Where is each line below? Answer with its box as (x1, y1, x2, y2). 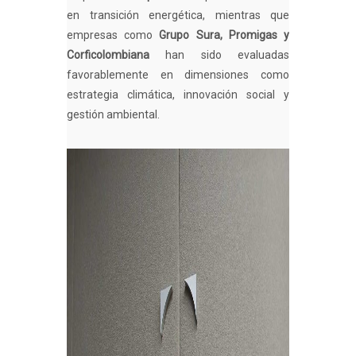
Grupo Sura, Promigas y (159, 28, 290, 41)
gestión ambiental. (67, 107, 160, 121)
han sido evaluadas (165, 48, 290, 61)
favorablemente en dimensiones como (67, 68, 289, 81)
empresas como (67, 28, 153, 41)
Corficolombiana (67, 48, 149, 61)
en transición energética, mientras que (67, 8, 289, 21)
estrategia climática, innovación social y (67, 87, 289, 101)
